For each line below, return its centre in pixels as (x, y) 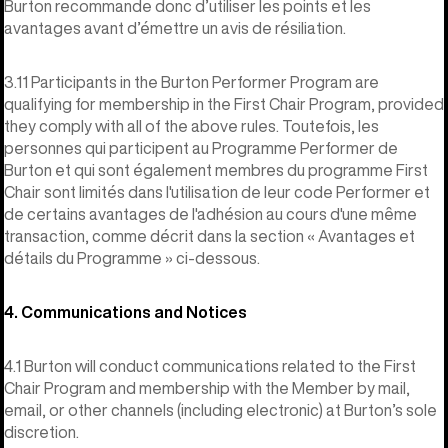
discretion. (41, 431)
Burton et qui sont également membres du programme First (216, 169)
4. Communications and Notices (125, 311)
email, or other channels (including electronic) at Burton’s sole (220, 409)
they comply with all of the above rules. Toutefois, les (191, 125)
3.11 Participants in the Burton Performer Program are (191, 81)
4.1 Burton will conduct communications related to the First (210, 365)
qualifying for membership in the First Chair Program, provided (224, 103)
